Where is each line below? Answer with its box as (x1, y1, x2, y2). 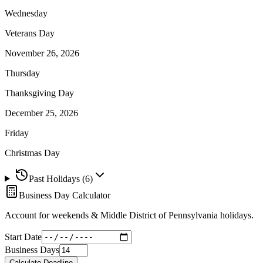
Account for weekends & (5, 210, 100, 220)
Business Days (5, 244, 59, 255)
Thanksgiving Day (5, 87, 74, 98)
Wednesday (5, 8, 48, 18)
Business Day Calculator (19, 190, 110, 200)
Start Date (5, 231, 42, 241)
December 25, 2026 (5, 107, 78, 118)
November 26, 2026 (5, 48, 79, 58)
